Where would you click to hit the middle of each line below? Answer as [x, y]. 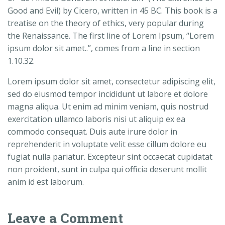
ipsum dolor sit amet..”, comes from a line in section [104, 48]
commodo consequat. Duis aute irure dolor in [92, 132]
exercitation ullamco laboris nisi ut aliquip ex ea [96, 119]
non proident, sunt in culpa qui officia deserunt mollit [107, 170]
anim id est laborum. [46, 182]
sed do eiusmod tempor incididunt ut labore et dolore [108, 94]
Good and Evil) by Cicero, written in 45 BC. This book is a [113, 11]
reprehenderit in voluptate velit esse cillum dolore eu [107, 144]
